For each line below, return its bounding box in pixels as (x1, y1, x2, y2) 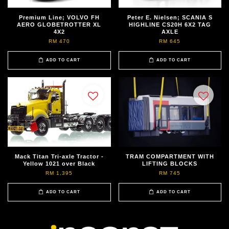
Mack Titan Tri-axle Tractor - (14, 153, 104, 159)
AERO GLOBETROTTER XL (17, 21, 102, 28)
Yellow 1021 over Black (23, 160, 96, 167)
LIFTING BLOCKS (142, 160, 198, 167)
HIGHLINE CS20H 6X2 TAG (128, 21, 211, 28)
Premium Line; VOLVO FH (18, 14, 100, 20)
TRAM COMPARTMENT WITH (125, 153, 214, 159)
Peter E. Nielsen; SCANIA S (127, 14, 213, 20)
